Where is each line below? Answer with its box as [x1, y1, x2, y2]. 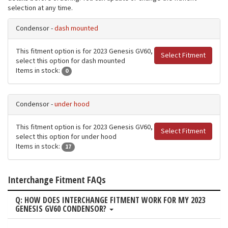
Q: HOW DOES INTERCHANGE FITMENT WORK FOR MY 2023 [15, 194, 205, 206]
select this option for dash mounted [16, 56, 125, 67]
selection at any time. [8, 3, 73, 14]
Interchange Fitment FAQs [8, 174, 106, 186]
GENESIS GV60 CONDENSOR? [15, 203, 108, 215]
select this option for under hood [16, 132, 117, 142]
